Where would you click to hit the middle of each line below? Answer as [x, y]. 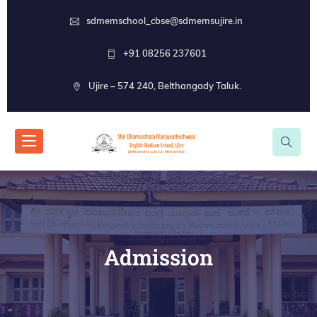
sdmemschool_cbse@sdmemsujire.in [165, 21]
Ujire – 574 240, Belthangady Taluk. [165, 86]
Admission [158, 257]
